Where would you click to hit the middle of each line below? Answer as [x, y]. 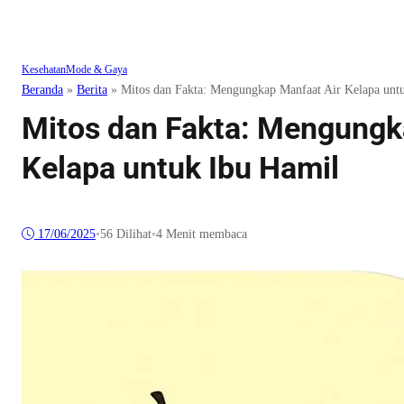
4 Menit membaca [202, 234]
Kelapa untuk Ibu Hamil [180, 168]
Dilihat [132, 234]
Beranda [42, 90]
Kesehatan [44, 70]
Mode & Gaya [96, 70]
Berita [92, 90]
